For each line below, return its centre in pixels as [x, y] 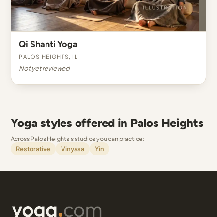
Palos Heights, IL [48, 55]
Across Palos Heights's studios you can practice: [78, 139]
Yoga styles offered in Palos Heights [107, 123]
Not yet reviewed [45, 68]
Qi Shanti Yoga [48, 44]
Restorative [33, 149]
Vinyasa [73, 149]
